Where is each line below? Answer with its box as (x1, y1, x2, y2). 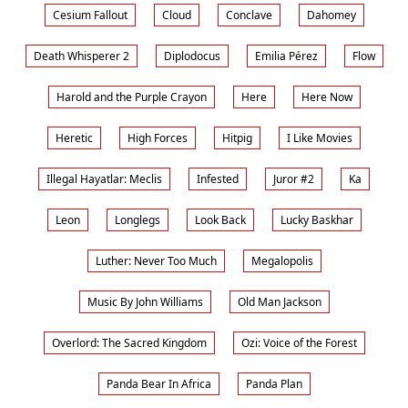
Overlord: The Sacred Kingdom (51, 335, 207, 351)
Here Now (301, 89, 352, 105)
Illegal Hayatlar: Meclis (46, 171, 162, 187)
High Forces (127, 130, 188, 146)
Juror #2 (273, 171, 314, 187)
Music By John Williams (87, 294, 203, 310)
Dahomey (306, 7, 356, 23)
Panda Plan (245, 376, 302, 392)
